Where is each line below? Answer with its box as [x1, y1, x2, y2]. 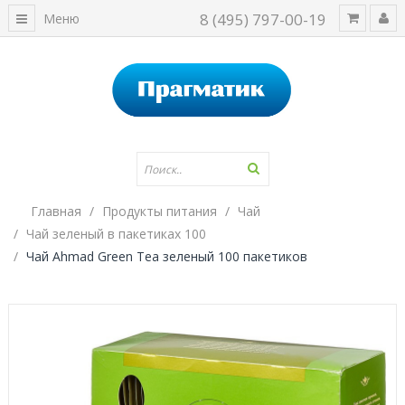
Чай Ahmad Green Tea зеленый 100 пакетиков [26, 248, 307, 265]
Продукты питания [102, 202, 217, 220]
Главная [31, 202, 81, 220]
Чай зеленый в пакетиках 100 [26, 225, 206, 242]
